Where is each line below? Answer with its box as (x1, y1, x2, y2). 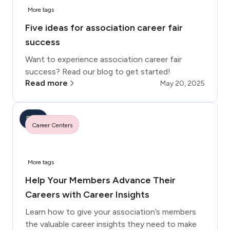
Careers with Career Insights (25, 188, 149, 200)
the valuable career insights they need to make (25, 219, 197, 229)
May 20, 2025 (160, 79, 205, 88)
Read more (25, 78, 68, 88)
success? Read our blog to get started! (25, 66, 170, 76)
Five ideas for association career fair (25, 22, 183, 33)
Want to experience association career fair (25, 54, 182, 64)
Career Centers (32, 121, 72, 129)
